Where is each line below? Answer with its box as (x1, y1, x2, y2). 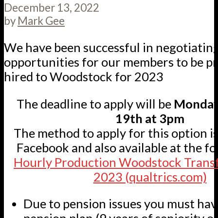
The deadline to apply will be (17, 96, 174, 111)
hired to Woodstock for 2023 (4, 69, 163, 84)
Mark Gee (18, 14, 65, 28)
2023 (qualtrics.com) (93, 169, 207, 184)
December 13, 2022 (4, 1, 99, 15)
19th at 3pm (115, 110, 184, 126)
